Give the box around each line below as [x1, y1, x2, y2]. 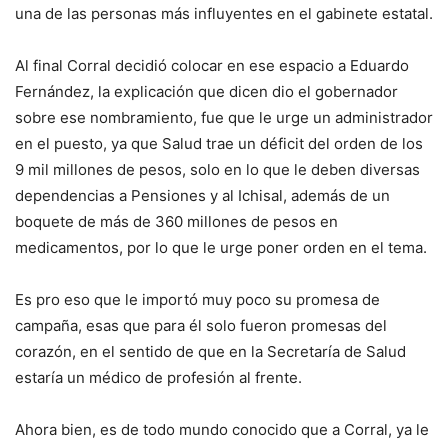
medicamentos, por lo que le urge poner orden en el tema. [15, 238, 427, 258]
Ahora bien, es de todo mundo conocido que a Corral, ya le [15, 420, 429, 440]
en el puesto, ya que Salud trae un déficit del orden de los [15, 134, 423, 154]
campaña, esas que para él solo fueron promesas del [15, 316, 387, 336]
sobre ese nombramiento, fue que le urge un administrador [15, 108, 433, 128]
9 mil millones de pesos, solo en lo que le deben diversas [15, 160, 420, 180]
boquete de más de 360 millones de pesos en [15, 212, 338, 232]
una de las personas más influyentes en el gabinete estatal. [15, 4, 433, 24]
